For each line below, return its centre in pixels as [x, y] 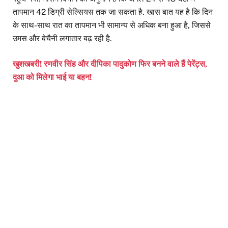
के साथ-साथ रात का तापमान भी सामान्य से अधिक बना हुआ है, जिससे [112, 25]
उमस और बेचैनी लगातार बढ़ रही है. [62, 38]
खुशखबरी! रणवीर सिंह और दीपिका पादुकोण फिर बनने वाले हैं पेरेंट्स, [110, 64]
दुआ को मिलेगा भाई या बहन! [52, 77]
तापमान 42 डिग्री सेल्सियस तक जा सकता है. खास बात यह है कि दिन [113, 12]
